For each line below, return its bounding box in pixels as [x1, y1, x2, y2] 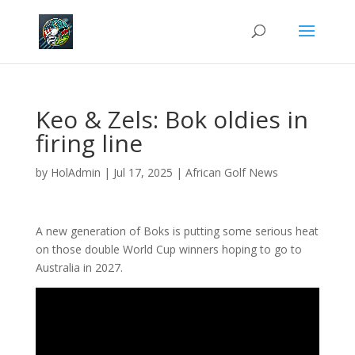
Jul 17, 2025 [113, 165, 173, 180]
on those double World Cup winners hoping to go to [35, 242, 302, 257]
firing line [35, 127, 143, 159]
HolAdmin [50, 165, 101, 180]
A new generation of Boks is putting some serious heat [35, 223, 319, 239]
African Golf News [185, 165, 278, 180]
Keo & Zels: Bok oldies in [35, 103, 308, 136]
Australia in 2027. [35, 260, 123, 275]
